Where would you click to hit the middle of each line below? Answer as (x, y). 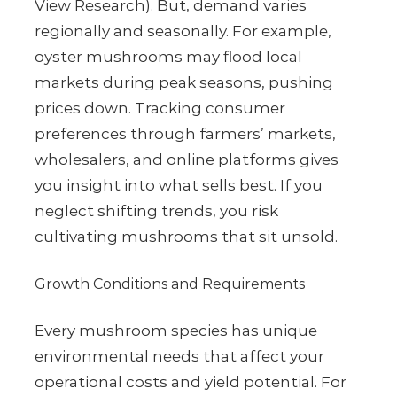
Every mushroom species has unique (176, 331)
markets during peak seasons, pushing (184, 83)
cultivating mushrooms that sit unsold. (186, 237)
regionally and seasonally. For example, (183, 31)
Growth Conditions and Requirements (170, 284)
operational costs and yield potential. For (191, 382)
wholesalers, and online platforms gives (187, 160)
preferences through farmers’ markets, (185, 134)
